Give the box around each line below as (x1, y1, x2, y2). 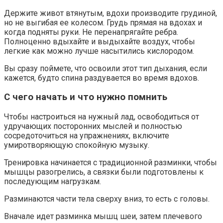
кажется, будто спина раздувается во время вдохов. (4, 73, 199, 83)
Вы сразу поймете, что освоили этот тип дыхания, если (4, 63, 207, 73)
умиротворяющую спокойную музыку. (4, 140, 149, 150)
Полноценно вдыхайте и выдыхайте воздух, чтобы (4, 36, 195, 46)
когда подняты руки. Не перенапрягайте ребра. (4, 27, 178, 37)
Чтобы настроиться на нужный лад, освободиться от (4, 112, 199, 122)
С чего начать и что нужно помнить (4, 92, 167, 103)
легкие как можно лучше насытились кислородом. (4, 46, 194, 56)
